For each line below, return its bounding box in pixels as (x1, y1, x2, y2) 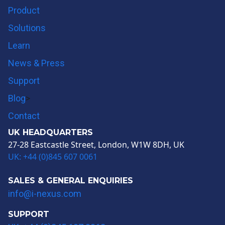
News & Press (8, 57, 65, 68)
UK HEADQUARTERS (8, 127, 93, 137)
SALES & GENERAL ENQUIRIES (8, 175, 133, 185)
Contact (8, 110, 40, 121)
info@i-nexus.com (8, 188, 81, 199)
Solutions (8, 22, 46, 33)
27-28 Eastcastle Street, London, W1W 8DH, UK (8, 139, 184, 150)
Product (8, 5, 40, 16)
